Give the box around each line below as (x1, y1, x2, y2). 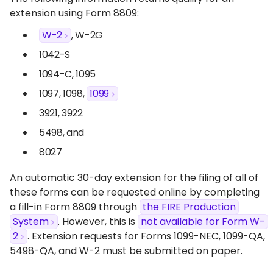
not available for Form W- (141, 214, 265, 229)
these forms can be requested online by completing (10, 185, 260, 199)
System (13, 214, 49, 229)
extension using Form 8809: (10, 6, 141, 20)
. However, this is (58, 214, 138, 229)
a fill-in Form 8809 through (10, 200, 140, 214)
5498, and (39, 126, 85, 140)
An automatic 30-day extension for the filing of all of (10, 171, 258, 185)
